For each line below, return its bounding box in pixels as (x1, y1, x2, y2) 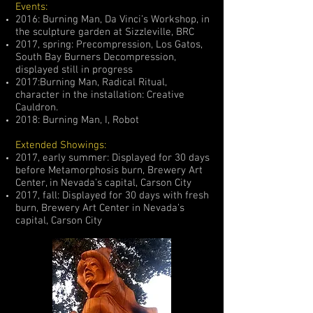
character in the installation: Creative (15, 89, 184, 101)
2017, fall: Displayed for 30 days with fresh (15, 189, 209, 202)
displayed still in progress (15, 64, 133, 76)
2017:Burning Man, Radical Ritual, (15, 76, 167, 89)
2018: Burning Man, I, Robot (15, 114, 139, 126)
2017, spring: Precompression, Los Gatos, (15, 38, 203, 51)
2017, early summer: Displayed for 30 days (15, 152, 210, 164)
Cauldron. (15, 101, 58, 114)
